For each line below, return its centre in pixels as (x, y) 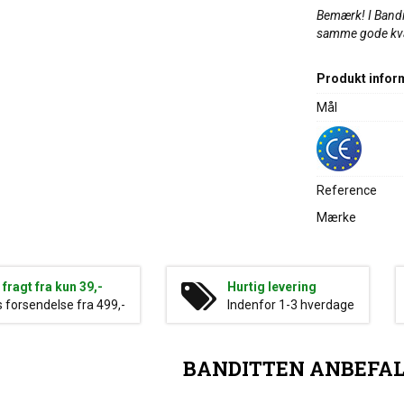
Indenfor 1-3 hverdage (290, 305)
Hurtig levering (271, 287)
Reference (347, 190)
